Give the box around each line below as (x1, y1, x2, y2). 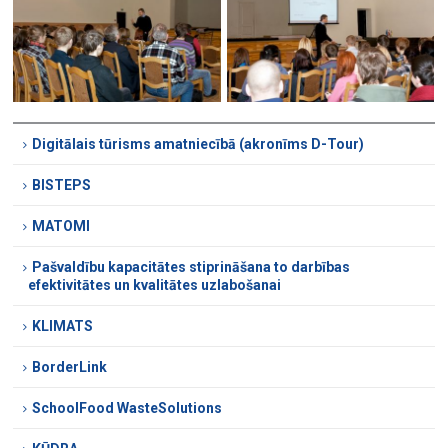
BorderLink (32, 359, 108, 376)
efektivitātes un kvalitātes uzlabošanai (28, 277, 282, 294)
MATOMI (32, 218, 91, 235)
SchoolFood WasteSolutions (32, 400, 223, 417)
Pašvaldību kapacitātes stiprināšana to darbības (32, 259, 351, 276)
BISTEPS (32, 177, 92, 194)
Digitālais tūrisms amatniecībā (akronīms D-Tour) (32, 136, 365, 153)
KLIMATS (32, 318, 94, 335)
